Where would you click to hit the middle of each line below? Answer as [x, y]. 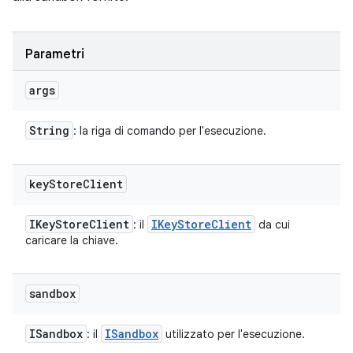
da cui [273, 225]
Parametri [55, 54]
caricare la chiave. [72, 240]
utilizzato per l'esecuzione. [234, 334]
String [49, 130]
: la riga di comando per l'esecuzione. [170, 131]
